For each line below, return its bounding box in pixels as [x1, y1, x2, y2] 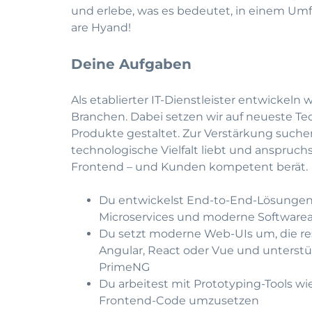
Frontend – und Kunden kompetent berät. [71, 160, 308, 173]
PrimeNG [99, 260, 150, 274]
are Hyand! [71, 21, 131, 34]
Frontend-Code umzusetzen [99, 294, 259, 307]
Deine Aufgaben [71, 56, 192, 72]
